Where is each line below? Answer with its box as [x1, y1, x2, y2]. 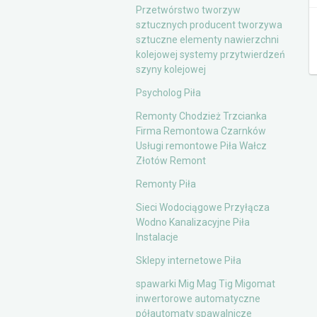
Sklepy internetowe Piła [136, 255, 241, 266]
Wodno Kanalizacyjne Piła [136, 217, 250, 228]
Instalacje [136, 231, 178, 243]
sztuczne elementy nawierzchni [136, 34, 279, 45]
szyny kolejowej [136, 64, 206, 75]
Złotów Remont [136, 155, 206, 166]
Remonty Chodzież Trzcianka [136, 110, 267, 122]
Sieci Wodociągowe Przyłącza [136, 202, 270, 213]
